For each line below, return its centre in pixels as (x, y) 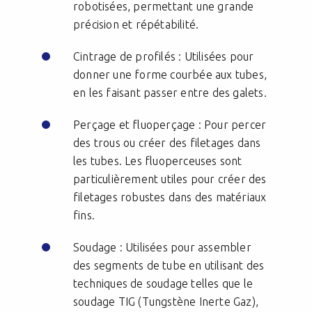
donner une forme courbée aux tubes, (170, 75)
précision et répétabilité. (138, 25)
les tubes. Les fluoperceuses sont (158, 161)
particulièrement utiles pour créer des (170, 179)
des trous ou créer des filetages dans (167, 143)
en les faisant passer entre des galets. (171, 93)
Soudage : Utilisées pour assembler (162, 248)
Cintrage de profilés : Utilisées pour (164, 57)
